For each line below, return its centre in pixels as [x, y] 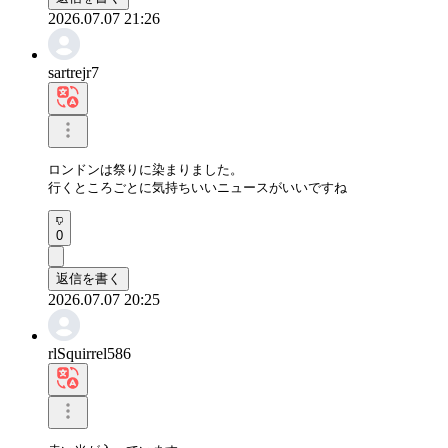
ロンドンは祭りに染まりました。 [145, 169]
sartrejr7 [73, 72]
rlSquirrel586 [89, 353]
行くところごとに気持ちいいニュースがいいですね [197, 187]
